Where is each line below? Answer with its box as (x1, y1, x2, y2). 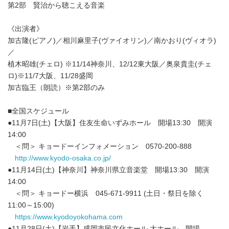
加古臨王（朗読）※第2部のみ (8, 83, 105, 91)
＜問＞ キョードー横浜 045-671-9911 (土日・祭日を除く (8, 189, 203, 197)
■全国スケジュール (8, 107, 69, 115)
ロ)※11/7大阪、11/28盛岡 (8, 72, 93, 80)
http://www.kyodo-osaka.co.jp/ (15, 154, 111, 162)
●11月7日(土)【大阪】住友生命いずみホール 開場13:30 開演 (8, 119, 212, 127)
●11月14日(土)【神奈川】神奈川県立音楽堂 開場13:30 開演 (8, 166, 209, 174)
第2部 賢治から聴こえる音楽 (8, 1, 105, 9)
